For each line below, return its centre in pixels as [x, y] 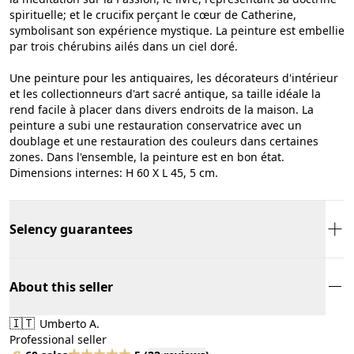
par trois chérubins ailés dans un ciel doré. [124, 46]
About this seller [61, 286]
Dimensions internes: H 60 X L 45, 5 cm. [114, 172]
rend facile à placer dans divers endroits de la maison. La [162, 109]
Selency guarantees [71, 229]
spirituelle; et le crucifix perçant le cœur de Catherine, [153, 14]
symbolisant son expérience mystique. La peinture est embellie [177, 30]
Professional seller [58, 339]
